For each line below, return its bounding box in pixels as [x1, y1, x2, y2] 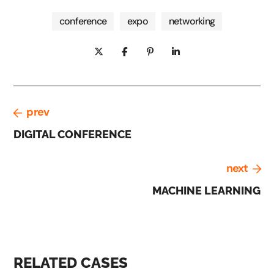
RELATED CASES [13, 253, 128, 272]
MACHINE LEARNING [152, 183, 261, 197]
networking [168, 14, 215, 28]
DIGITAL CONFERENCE [13, 127, 132, 141]
